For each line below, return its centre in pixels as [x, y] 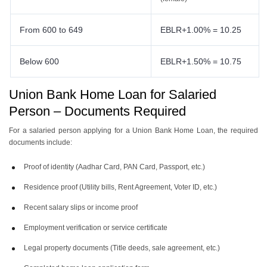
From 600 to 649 [52, 30]
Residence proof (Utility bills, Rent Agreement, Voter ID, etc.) [120, 187]
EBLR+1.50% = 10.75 [201, 61]
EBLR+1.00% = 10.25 [201, 30]
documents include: [41, 142]
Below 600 [41, 61]
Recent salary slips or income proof [81, 207]
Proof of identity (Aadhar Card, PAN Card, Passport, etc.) [114, 167]
